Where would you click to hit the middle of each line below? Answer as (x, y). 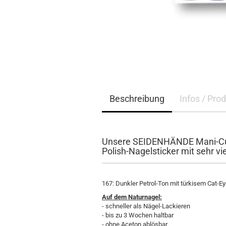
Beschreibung (137, 99)
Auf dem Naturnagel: (132, 197)
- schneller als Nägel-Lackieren (146, 206)
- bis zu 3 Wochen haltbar (138, 215)
